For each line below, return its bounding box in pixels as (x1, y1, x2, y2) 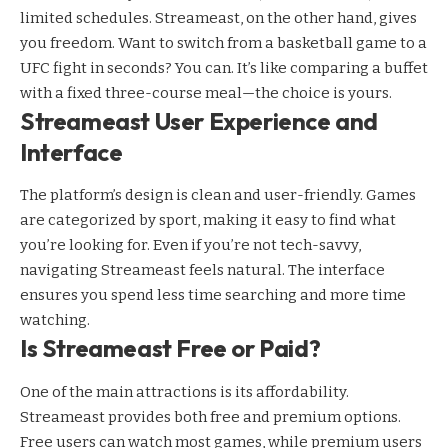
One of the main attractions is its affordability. (20, 382, 349, 401)
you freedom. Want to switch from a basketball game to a (20, 33, 427, 52)
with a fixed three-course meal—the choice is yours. (20, 83, 392, 102)
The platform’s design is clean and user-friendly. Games (20, 186, 416, 205)
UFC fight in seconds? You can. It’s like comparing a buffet (20, 58, 428, 77)
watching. (20, 311, 90, 330)
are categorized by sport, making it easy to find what (20, 211, 396, 230)
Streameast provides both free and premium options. (20, 407, 401, 426)
